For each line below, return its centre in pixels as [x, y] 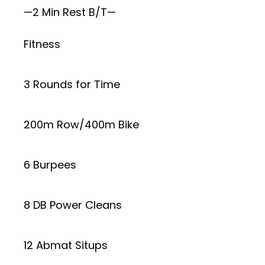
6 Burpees [50, 164]
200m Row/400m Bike [81, 124]
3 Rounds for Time [72, 84]
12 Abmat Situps [66, 245]
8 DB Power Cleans [73, 205]
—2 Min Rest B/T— [70, 12]
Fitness [42, 44]
